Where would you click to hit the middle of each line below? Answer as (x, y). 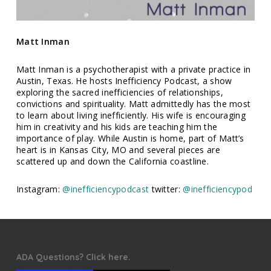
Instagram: (39, 189)
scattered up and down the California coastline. (113, 162)
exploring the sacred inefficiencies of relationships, (119, 93)
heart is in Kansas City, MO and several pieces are (118, 150)
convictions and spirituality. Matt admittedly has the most (133, 104)
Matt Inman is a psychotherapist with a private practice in (133, 70)
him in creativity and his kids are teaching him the (117, 127)
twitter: (166, 189)
